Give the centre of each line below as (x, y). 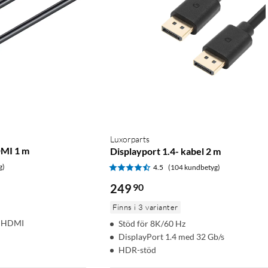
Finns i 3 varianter (145, 207)
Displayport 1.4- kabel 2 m (165, 151)
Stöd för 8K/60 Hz (152, 223)
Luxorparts (130, 139)
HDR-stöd (137, 249)
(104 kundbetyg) (194, 167)
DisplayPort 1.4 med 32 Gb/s (171, 236)
